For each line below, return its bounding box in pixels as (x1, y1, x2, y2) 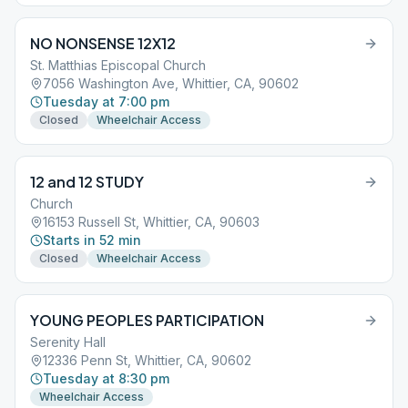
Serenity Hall (30, 334, 106, 350)
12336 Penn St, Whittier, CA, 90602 (43, 352, 251, 368)
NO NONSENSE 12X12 (30, 34, 176, 53)
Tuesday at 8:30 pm (43, 371, 169, 386)
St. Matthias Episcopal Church (30, 57, 206, 73)
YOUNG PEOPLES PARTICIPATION (30, 311, 264, 330)
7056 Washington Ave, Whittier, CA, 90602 (43, 76, 299, 91)
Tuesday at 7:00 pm (43, 94, 169, 109)
